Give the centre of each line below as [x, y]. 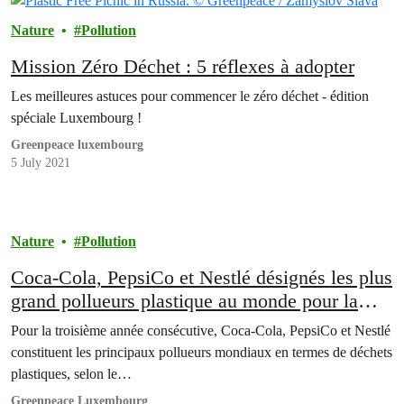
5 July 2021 [41, 163]
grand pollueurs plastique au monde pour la [184, 301]
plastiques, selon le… [71, 374]
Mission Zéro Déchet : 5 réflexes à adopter [183, 67]
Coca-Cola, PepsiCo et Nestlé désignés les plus [202, 278]
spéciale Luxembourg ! [76, 118]
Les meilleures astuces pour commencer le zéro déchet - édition [190, 96]
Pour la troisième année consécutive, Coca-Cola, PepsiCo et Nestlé [201, 331]
